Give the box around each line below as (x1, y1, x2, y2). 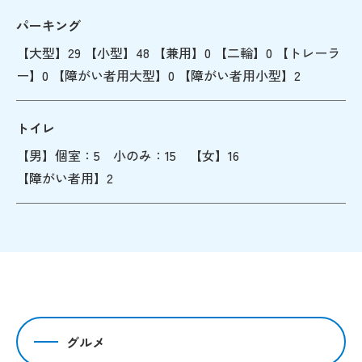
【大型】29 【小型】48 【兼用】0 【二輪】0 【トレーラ (16, 42, 340, 62)
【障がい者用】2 (16, 167, 113, 187)
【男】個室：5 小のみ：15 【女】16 (16, 145, 252, 165)
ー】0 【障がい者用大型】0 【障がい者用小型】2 (16, 65, 301, 85)
